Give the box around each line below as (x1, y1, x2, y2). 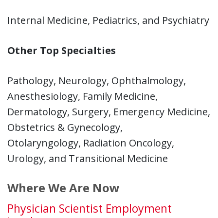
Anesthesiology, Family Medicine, (7, 89, 158, 103)
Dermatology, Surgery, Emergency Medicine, (7, 105, 210, 118)
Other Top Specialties (7, 43, 116, 57)
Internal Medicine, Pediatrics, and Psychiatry (7, 13, 209, 27)
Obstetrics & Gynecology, (7, 120, 123, 134)
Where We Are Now (7, 179, 120, 196)
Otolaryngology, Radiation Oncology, (7, 136, 174, 149)
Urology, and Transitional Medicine (7, 151, 168, 165)
